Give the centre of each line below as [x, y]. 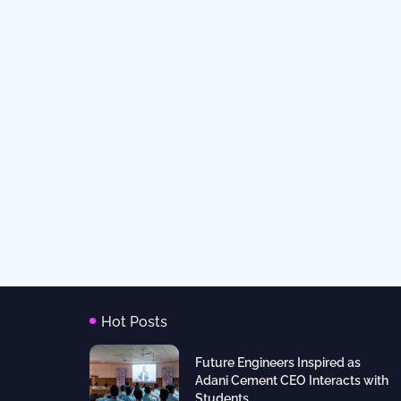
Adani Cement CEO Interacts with [291, 380]
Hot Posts [134, 322]
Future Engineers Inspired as [277, 363]
